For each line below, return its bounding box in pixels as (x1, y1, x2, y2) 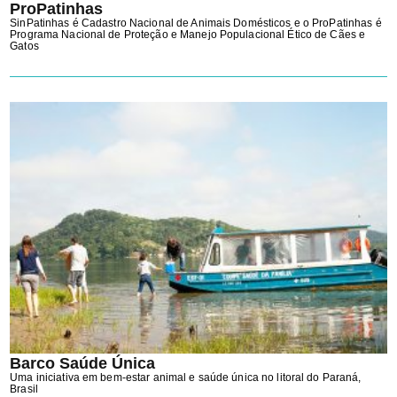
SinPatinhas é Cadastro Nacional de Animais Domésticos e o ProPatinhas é (10, 16, 382, 29)
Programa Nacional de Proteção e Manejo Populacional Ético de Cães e (10, 27, 366, 41)
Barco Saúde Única (10, 353, 156, 372)
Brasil (10, 382, 38, 395)
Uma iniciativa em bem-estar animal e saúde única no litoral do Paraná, (10, 370, 362, 384)
